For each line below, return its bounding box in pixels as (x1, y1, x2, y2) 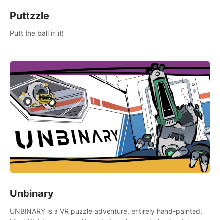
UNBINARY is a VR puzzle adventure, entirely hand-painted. (10, 207, 202, 216)
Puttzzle (10, 9, 49, 22)
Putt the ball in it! (10, 28, 64, 37)
